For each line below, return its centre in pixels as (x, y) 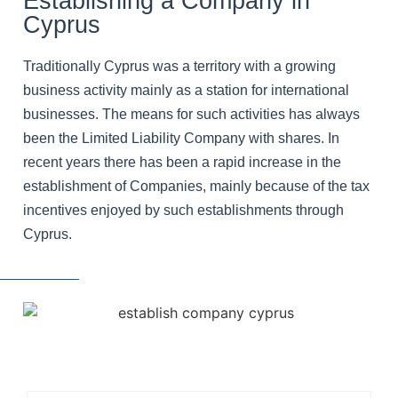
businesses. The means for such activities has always (191, 114)
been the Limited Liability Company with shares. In (181, 138)
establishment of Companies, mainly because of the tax (196, 186)
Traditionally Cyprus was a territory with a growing (179, 66)
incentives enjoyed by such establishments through (183, 210)
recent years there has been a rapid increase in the (182, 162)
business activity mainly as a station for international (186, 90)
